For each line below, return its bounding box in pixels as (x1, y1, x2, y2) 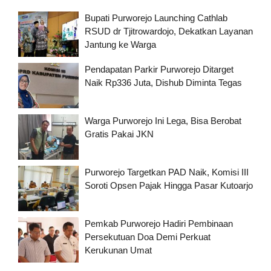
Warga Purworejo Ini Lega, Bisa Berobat (85, 116, 241, 126)
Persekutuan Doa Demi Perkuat (85, 232, 211, 243)
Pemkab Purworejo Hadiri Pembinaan (85, 218, 233, 229)
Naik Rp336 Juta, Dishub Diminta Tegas (85, 77, 242, 88)
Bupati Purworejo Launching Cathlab (85, 13, 227, 24)
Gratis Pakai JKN (85, 129, 154, 140)
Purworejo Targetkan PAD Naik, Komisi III (85, 167, 249, 178)
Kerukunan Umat (85, 245, 152, 256)
